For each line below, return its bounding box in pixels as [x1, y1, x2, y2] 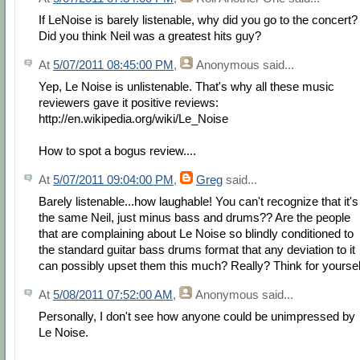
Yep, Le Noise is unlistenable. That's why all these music [39, 79, 334, 93]
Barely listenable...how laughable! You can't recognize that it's [39, 194, 358, 208]
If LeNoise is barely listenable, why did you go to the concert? [39, 12, 358, 27]
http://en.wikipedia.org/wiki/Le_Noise [39, 111, 228, 125]
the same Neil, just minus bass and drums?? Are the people [39, 210, 350, 224]
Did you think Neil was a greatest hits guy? [39, 28, 261, 43]
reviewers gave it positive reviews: [39, 95, 219, 109]
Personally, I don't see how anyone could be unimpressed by [39, 309, 355, 323]
